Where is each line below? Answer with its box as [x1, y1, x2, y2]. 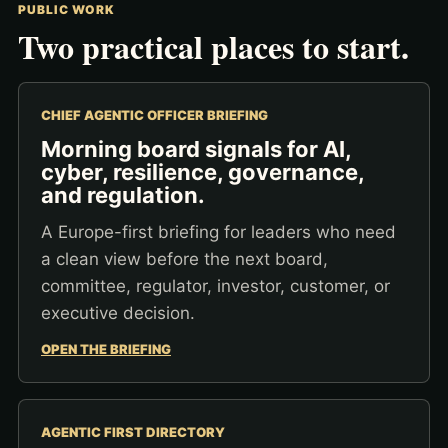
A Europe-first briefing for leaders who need [41, 222, 396, 242]
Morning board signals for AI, [41, 136, 351, 162]
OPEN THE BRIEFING [41, 341, 171, 357]
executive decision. [41, 303, 195, 323]
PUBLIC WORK [18, 2, 115, 17]
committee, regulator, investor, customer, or [41, 276, 390, 296]
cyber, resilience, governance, [41, 159, 364, 185]
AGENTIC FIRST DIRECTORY [41, 424, 225, 440]
